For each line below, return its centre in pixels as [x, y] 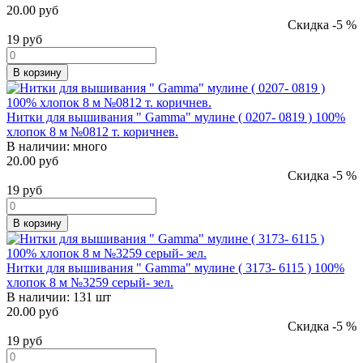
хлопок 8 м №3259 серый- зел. [90, 282]
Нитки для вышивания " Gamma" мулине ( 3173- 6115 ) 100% [175, 267]
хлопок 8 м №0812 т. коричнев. [92, 131]
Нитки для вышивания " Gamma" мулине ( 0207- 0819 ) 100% [176, 117]
